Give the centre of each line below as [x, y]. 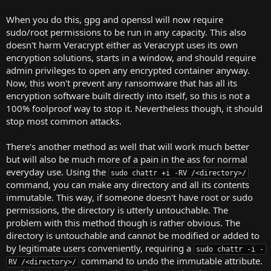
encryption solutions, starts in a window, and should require [131, 57]
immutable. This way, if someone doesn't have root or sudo [129, 197]
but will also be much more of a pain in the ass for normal [127, 159]
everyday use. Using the [57, 171]
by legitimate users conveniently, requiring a [100, 248]
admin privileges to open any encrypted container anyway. [128, 70]
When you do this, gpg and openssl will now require [115, 19]
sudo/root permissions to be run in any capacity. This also [126, 32]
